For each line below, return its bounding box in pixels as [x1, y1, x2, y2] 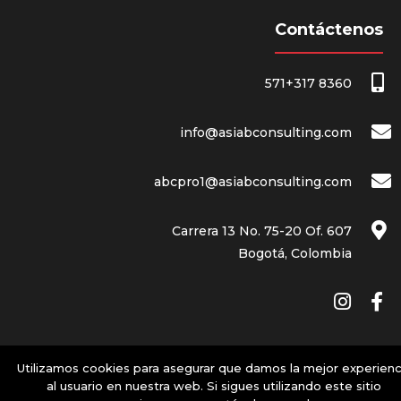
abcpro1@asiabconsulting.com [154, 174, 352, 191]
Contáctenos [275, 20, 383, 39]
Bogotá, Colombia [238, 245, 352, 262]
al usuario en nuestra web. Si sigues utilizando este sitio [47, 379, 381, 393]
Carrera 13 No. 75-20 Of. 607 [172, 223, 352, 240]
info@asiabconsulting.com [180, 124, 352, 141]
